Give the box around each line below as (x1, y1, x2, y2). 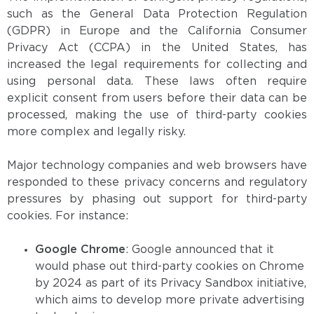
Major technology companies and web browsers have (7, 161, 307, 172)
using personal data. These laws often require (7, 76, 307, 88)
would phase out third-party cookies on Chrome (35, 261, 304, 273)
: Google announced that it (125, 245, 274, 256)
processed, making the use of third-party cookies (7, 110, 307, 121)
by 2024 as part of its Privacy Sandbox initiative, (35, 278, 306, 289)
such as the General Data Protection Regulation (7, 9, 307, 20)
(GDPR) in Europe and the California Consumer (7, 26, 307, 37)
